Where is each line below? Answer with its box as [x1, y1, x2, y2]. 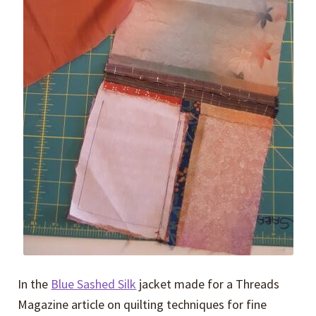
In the [18, 275, 51, 292]
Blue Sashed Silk [51, 275, 137, 292]
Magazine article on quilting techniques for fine [18, 296, 267, 312]
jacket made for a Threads [136, 275, 280, 292]
